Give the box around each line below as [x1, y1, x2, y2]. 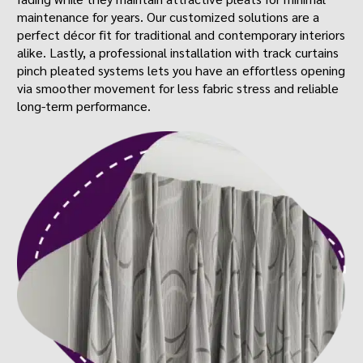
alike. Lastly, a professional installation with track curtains [17, 44, 340, 62]
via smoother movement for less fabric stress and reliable [17, 79, 340, 97]
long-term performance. [17, 97, 152, 115]
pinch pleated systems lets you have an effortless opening [17, 62, 346, 79]
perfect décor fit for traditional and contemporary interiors [17, 26, 346, 44]
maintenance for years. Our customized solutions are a [17, 8, 320, 26]
